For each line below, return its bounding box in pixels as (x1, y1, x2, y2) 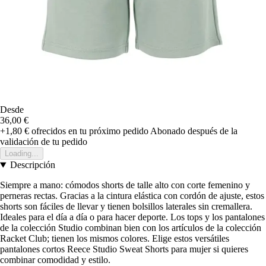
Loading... (5, 149, 39, 159)
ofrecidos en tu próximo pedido (29, 126, 148, 137)
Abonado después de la (150, 126, 237, 137)
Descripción (9, 160, 55, 170)
